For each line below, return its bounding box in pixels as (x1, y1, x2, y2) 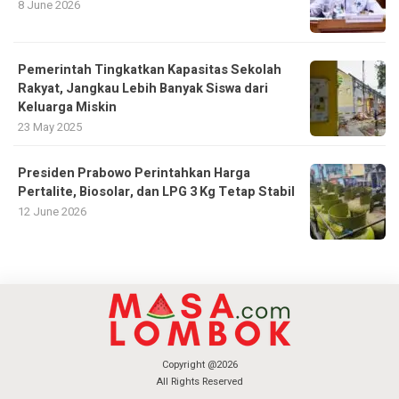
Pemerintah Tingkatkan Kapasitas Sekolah (18, 61, 281, 80)
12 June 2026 (18, 203, 86, 221)
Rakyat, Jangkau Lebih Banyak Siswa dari (18, 79, 268, 99)
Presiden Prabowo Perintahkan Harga (18, 164, 250, 183)
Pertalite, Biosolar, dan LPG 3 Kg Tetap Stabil (18, 183, 295, 202)
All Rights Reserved (156, 374, 243, 390)
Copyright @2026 (161, 357, 238, 373)
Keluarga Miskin (18, 98, 117, 118)
